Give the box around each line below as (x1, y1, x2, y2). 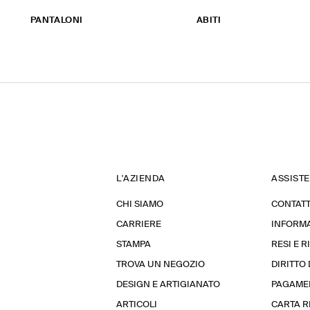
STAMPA (116, 240, 151, 249)
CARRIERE (116, 220, 161, 229)
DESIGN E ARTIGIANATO (116, 280, 220, 289)
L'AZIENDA (116, 174, 165, 183)
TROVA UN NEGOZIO (116, 260, 205, 269)
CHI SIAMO (116, 200, 163, 209)
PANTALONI (30, 16, 83, 25)
